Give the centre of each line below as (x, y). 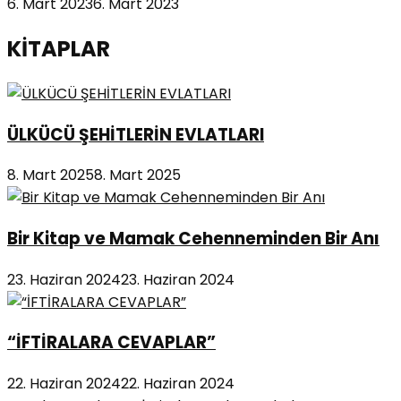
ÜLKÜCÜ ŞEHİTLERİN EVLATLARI (136, 134)
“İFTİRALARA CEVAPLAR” (111, 343)
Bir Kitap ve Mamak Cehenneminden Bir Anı (193, 238)
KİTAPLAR (59, 48)
